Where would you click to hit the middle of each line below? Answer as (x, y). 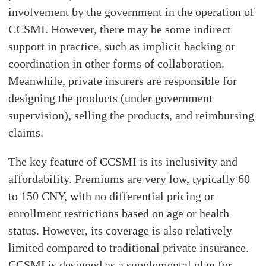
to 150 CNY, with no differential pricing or (112, 196)
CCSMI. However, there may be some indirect (120, 29)
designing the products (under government (111, 98)
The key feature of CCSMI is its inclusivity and (123, 162)
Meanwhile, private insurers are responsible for (123, 81)
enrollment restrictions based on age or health (119, 213)
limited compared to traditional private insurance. (129, 248)
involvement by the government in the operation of (132, 12)
